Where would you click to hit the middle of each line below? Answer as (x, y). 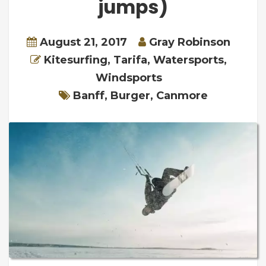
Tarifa (130, 60)
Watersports (189, 60)
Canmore (182, 95)
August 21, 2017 (83, 42)
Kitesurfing (76, 60)
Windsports (129, 77)
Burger (130, 95)
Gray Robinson (190, 42)
